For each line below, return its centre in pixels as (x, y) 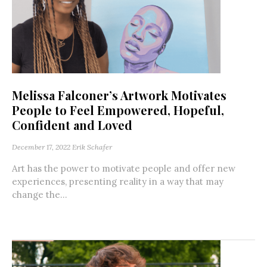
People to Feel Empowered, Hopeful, (118, 110)
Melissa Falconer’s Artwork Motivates (119, 95)
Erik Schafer (92, 147)
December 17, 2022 (41, 147)
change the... (40, 195)
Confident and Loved (72, 125)
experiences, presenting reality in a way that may (118, 182)
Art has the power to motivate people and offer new (124, 169)
